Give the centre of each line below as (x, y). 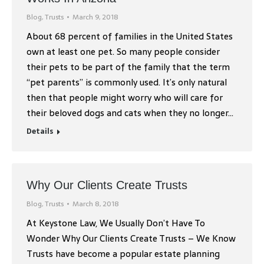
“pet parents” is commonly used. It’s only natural (127, 82)
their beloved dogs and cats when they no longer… (130, 113)
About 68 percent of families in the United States (130, 36)
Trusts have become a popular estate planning (123, 253)
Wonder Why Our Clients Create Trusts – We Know (131, 238)
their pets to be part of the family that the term (128, 67)
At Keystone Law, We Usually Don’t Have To (116, 223)
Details (40, 131)
